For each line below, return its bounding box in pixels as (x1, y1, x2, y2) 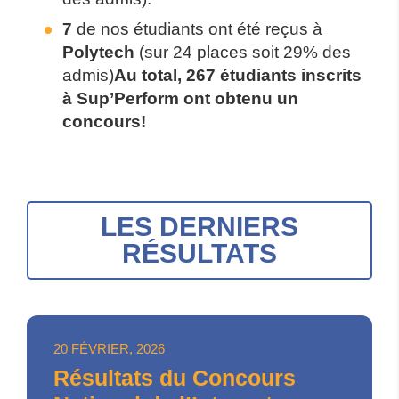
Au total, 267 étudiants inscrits (114, 66, 362, 85)
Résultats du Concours (53, 365, 296, 390)
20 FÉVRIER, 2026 (53, 341, 165, 356)
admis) (62, 66, 114, 85)
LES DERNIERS (101, 212, 298, 241)
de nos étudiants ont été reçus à (72, 20, 322, 38)
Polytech (62, 43, 134, 61)
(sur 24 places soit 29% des (134, 43, 351, 61)
